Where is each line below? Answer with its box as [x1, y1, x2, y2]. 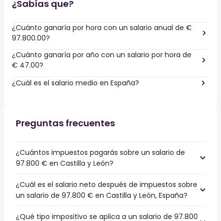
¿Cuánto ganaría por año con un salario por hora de [12, 50, 191, 60]
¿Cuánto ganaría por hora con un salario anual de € [12, 23, 192, 33]
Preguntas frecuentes [16, 117, 115, 129]
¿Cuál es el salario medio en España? [12, 77, 139, 88]
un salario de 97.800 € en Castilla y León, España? [16, 190, 187, 200]
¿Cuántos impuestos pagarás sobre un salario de [16, 147, 185, 157]
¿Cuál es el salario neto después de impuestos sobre [16, 180, 197, 189]
